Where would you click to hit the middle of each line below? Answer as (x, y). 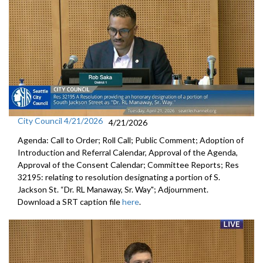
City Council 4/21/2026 (60, 121)
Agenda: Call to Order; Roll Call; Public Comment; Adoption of (131, 140)
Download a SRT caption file (70, 202)
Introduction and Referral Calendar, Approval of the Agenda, (128, 153)
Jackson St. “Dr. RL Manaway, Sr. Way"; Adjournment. (113, 190)
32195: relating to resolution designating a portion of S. (119, 177)
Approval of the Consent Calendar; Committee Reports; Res (128, 165)
